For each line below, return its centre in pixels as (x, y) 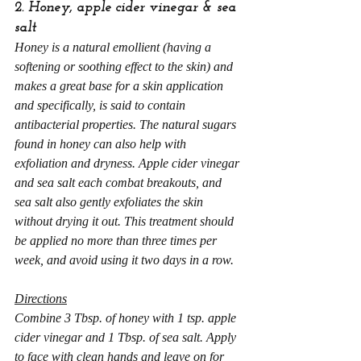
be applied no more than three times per (117, 241)
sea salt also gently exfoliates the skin (110, 202)
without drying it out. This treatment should (126, 221)
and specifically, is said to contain (102, 105)
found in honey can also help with (102, 144)
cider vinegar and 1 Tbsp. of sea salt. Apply (127, 337)
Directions (41, 299)
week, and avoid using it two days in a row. (124, 260)
